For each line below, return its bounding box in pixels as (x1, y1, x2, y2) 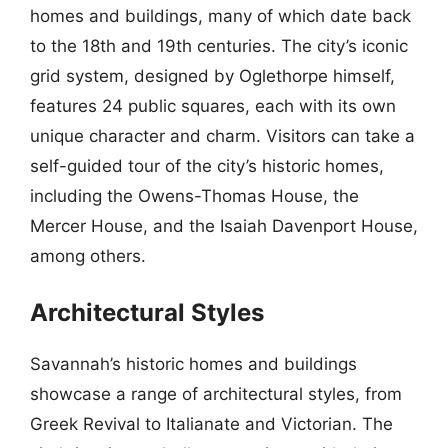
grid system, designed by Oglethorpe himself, (30, 65, 395, 86)
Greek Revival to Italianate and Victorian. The (30, 414, 393, 434)
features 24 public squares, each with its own (30, 95, 396, 116)
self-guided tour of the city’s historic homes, (30, 155, 384, 176)
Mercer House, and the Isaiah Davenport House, (30, 215, 418, 236)
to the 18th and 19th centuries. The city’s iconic (30, 35, 408, 56)
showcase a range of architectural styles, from (30, 384, 402, 404)
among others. (30, 245, 146, 266)
